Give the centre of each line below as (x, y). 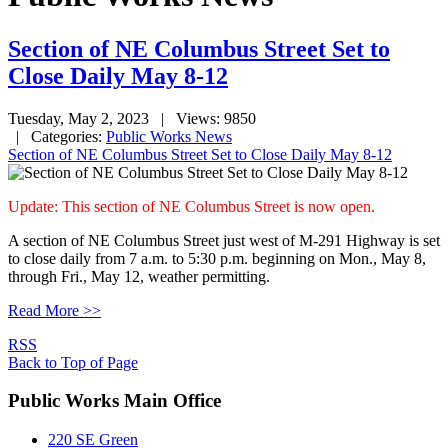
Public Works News (169, 136)
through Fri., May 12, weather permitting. (139, 276)
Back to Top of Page (73, 362)
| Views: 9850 (204, 118)
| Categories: (57, 136)
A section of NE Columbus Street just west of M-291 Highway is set (224, 240)
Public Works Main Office (114, 401)
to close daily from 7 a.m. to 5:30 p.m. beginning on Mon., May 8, (217, 258)
